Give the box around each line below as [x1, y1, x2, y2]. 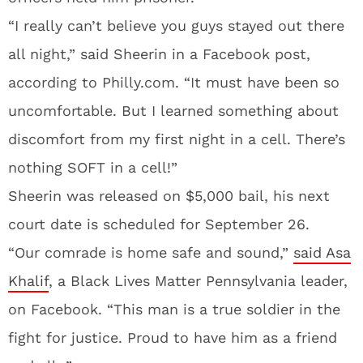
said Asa [293, 244, 351, 261]
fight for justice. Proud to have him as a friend [8, 329, 337, 346]
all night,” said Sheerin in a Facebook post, [8, 45, 310, 62]
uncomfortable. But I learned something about [8, 102, 339, 119]
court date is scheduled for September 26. [8, 216, 310, 233]
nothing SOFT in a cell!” [8, 159, 177, 176]
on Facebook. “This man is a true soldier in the [8, 301, 340, 318]
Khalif [8, 272, 49, 289]
